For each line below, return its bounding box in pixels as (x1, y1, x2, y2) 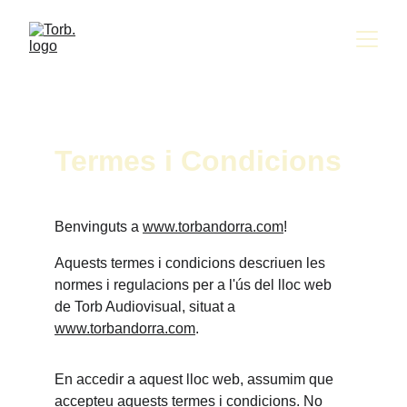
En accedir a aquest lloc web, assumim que (55, 372, 337, 387)
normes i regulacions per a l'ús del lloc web (55, 277, 335, 293)
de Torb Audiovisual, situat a (55, 299, 239, 314)
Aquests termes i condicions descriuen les (55, 255, 329, 271)
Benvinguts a (55, 219, 143, 234)
